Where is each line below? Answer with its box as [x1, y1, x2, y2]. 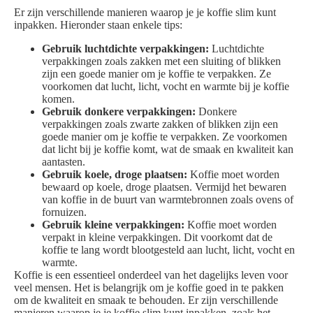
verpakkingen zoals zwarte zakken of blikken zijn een [42, 118, 278, 130]
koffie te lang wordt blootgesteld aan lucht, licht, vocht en [42, 244, 295, 256]
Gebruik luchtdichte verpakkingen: [42, 43, 209, 54]
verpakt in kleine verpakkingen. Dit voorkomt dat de [42, 231, 272, 243]
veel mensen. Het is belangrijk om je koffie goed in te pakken [14, 282, 284, 293]
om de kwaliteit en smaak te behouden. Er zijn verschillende [14, 294, 278, 306]
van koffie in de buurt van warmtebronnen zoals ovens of [42, 194, 293, 205]
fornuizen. [42, 206, 87, 218]
